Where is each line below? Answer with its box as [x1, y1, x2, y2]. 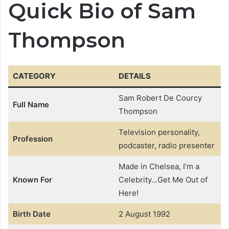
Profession [12, 133, 53, 144]
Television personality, [118, 127, 200, 137]
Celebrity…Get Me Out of [118, 174, 208, 185]
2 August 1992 [118, 209, 170, 219]
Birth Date [12, 209, 51, 219]
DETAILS [118, 71, 151, 81]
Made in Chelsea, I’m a [118, 161, 199, 171]
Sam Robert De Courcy [118, 93, 202, 103]
